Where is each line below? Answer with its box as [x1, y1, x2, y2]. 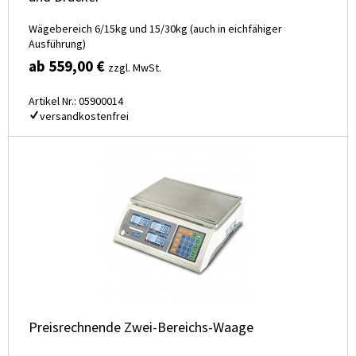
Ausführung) [29, 37, 86, 52]
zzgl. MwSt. [108, 60, 161, 75]
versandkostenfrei [40, 109, 129, 124]
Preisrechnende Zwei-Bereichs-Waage [29, 318, 253, 337]
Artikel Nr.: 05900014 [29, 94, 123, 109]
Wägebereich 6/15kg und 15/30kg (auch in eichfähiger [29, 21, 282, 37]
